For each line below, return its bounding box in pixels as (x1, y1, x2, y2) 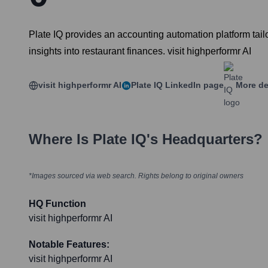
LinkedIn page (163, 80, 224, 90)
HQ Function (29, 199, 86, 209)
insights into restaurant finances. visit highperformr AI (29, 46, 251, 57)
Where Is (29, 131, 93, 148)
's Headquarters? (147, 131, 263, 148)
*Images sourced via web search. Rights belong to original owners (29, 172, 243, 181)
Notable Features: (29, 239, 109, 250)
